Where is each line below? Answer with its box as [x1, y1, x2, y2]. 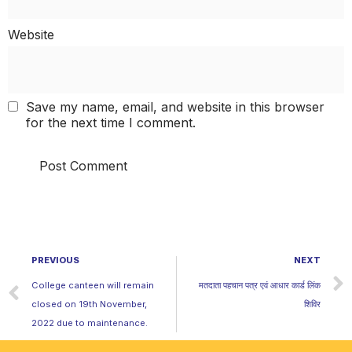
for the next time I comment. [26, 114, 196, 130]
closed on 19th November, [31, 298, 147, 310]
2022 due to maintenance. [31, 317, 148, 328]
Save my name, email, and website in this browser [26, 98, 324, 115]
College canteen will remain [31, 279, 154, 291]
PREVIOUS [31, 254, 79, 266]
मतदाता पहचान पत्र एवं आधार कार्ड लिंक [199, 279, 321, 291]
